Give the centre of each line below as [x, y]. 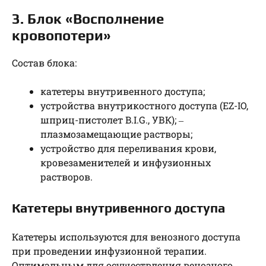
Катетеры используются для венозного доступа [126, 236]
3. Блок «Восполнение [88, 18]
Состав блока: [44, 62]
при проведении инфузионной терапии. [109, 251]
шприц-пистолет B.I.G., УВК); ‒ [112, 119]
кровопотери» [61, 35]
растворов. [66, 176]
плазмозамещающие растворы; [116, 134]
